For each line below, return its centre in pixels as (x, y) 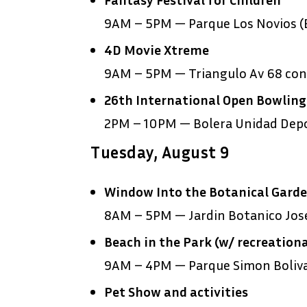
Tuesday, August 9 (160, 152)
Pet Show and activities (176, 292)
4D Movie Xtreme (157, 50)
